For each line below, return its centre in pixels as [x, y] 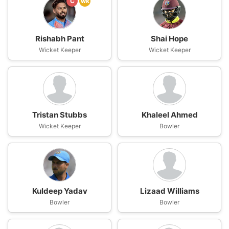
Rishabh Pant [60, 39]
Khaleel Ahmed [169, 115]
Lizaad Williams [169, 191]
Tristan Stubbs [60, 115]
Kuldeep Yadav [60, 191]
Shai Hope [169, 39]
